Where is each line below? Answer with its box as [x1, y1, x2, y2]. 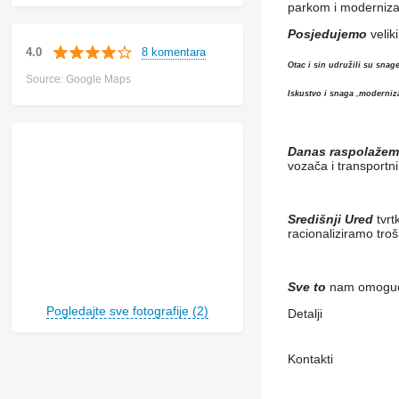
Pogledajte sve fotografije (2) [45, 304, 208, 319]
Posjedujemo [287, 27, 367, 42]
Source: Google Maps [25, 73, 131, 86]
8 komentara [141, 45, 206, 59]
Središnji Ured [287, 211, 373, 226]
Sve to [287, 279, 330, 294]
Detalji [287, 305, 322, 321]
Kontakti [287, 351, 333, 366]
